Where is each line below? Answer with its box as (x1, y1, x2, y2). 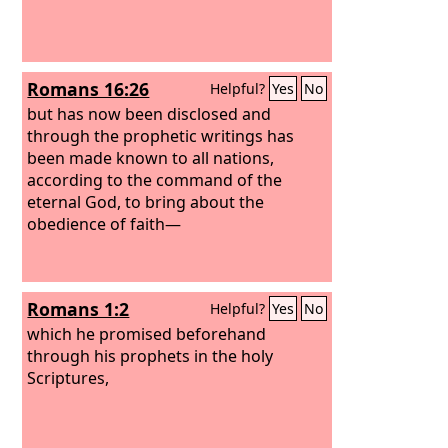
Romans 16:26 (27, 77, 150, 101)
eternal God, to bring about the (27, 190, 265, 213)
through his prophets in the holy (27, 344, 274, 367)
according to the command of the (27, 168, 283, 191)
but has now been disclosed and (27, 102, 272, 125)
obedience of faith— (27, 212, 182, 235)
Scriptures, (27, 366, 110, 389)
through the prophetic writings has (27, 124, 295, 147)
